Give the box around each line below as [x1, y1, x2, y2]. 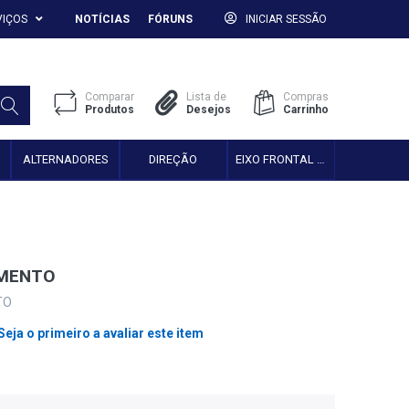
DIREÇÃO [149, 152, 198, 166]
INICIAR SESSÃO [245, 13, 327, 26]
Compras [283, 90, 330, 104]
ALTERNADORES [23, 152, 109, 166]
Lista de [186, 90, 227, 104]
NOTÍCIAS [75, 13, 131, 26]
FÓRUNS [147, 13, 193, 26]
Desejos [186, 103, 232, 117]
